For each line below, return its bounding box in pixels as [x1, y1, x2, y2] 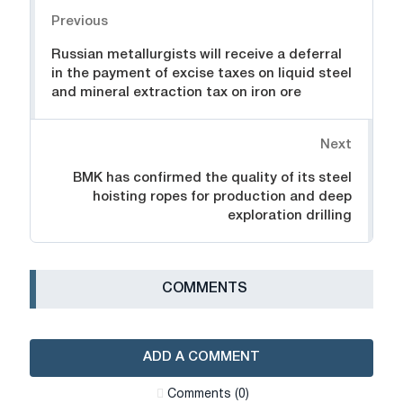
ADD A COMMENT [143, 351, 260, 364]
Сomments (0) [166, 389, 249, 401]
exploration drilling [228, 210, 352, 223]
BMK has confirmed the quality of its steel [73, 172, 352, 185]
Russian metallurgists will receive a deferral [51, 49, 342, 62]
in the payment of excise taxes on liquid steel [51, 67, 352, 81]
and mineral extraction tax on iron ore [51, 86, 301, 100]
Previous [51, 15, 108, 29]
